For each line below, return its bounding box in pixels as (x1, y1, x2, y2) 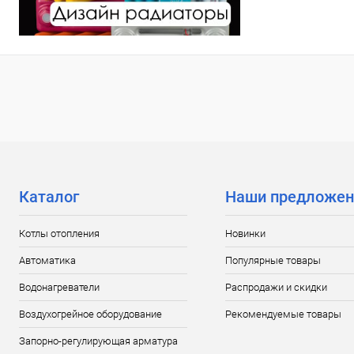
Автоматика (19, 254, 76, 266)
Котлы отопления (19, 228, 100, 239)
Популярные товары (224, 254, 321, 266)
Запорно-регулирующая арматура (19, 335, 178, 347)
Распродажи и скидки (224, 281, 327, 293)
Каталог (19, 187, 79, 206)
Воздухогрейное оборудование (19, 308, 162, 320)
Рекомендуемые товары (224, 308, 341, 320)
